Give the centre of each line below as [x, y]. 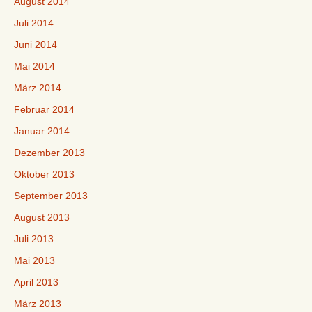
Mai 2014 [34, 66]
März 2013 [38, 304]
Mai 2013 [34, 260]
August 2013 [42, 217]
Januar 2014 [42, 131]
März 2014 [38, 88]
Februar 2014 [44, 109]
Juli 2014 [34, 23]
